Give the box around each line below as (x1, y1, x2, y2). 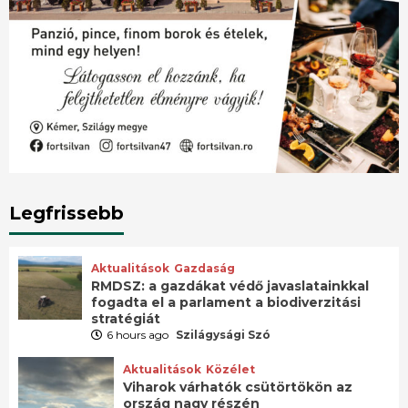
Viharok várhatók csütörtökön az (122, 379, 352, 396)
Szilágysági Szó (175, 328, 270, 342)
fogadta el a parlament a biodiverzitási (90, 294, 361, 311)
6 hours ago (106, 328, 171, 342)
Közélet (205, 362, 255, 377)
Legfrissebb (9, 202, 124, 225)
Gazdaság (173, 261, 235, 276)
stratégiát (90, 311, 160, 328)
